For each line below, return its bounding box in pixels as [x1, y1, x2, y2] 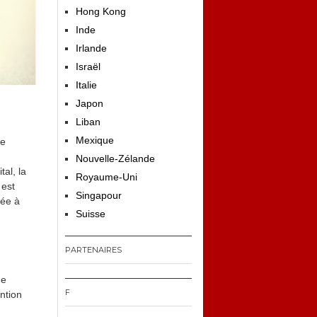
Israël [76, 61, 100, 72]
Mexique [76, 134, 114, 146]
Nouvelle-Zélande [76, 153, 155, 164]
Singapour [76, 190, 122, 201]
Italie [76, 79, 97, 91]
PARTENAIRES [65, 245, 122, 255]
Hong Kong [76, 6, 126, 17]
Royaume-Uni [76, 171, 137, 183]
